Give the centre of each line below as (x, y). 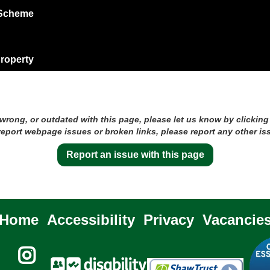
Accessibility (91, 220)
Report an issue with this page (135, 155)
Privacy (168, 220)
